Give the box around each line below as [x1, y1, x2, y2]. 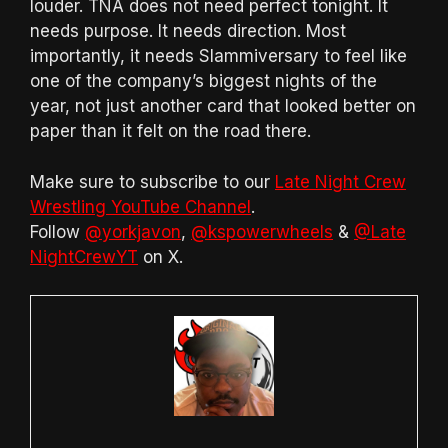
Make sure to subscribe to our [30, 171, 275, 192]
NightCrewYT [30, 246, 138, 267]
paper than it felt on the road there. [30, 121, 311, 142]
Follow [30, 221, 85, 242]
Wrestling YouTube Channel [30, 196, 251, 217]
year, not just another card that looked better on [30, 96, 416, 117]
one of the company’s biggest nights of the [30, 71, 377, 92]
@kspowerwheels [191, 221, 333, 242]
